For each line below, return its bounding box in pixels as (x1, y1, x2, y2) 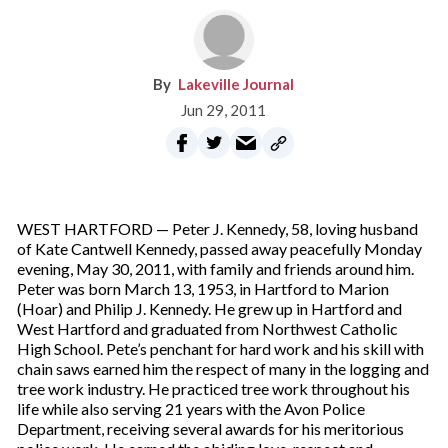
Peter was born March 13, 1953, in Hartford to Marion (16, 279, 389, 298)
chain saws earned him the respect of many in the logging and (16, 359, 429, 378)
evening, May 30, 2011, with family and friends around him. (16, 259, 414, 278)
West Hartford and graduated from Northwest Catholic (16, 319, 398, 338)
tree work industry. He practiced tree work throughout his (16, 379, 410, 398)
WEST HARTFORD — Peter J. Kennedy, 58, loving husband (16, 219, 418, 238)
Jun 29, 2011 (181, 101, 267, 119)
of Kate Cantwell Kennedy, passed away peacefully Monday (16, 239, 422, 258)
